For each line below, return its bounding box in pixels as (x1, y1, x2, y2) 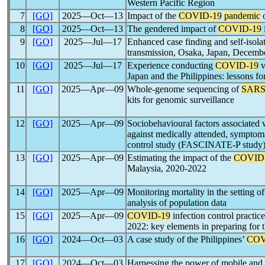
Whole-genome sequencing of (127, 84, 241, 94)
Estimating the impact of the (127, 153, 234, 163)
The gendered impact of (127, 24, 218, 34)
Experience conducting (127, 60, 215, 70)
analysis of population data (127, 198, 227, 208)
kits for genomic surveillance (127, 95, 234, 105)
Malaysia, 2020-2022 (127, 163, 206, 173)
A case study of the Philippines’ (127, 234, 247, 244)
